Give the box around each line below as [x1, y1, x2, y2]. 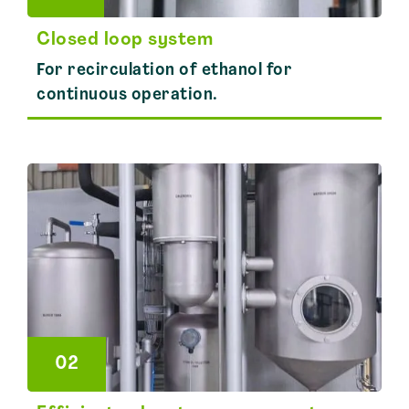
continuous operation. [37, 87, 218, 104]
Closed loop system [37, 31, 213, 49]
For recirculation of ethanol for [37, 62, 292, 79]
